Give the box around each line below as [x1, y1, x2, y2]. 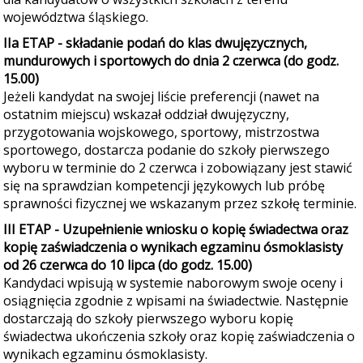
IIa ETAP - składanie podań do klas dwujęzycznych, [3, 34, 307, 52]
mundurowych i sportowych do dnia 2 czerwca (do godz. [3, 52, 339, 70]
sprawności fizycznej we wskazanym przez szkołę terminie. [3, 194, 357, 212]
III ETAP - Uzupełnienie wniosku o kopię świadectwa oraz [3, 220, 348, 238]
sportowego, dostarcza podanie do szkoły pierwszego [3, 141, 330, 159]
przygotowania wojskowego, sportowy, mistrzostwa [3, 123, 319, 141]
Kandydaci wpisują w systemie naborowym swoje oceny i [3, 274, 343, 292]
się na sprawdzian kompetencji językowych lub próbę [3, 177, 325, 194]
